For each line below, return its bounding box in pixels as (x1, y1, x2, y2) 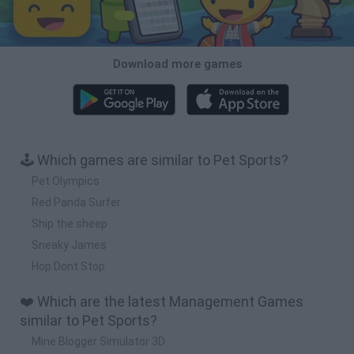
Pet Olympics (32, 174, 100, 187)
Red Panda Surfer (32, 195, 121, 209)
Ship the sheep (32, 217, 107, 230)
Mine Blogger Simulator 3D (32, 334, 165, 348)
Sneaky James (32, 238, 107, 251)
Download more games (112, 56, 242, 71)
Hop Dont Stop (32, 259, 105, 273)
